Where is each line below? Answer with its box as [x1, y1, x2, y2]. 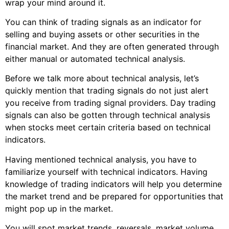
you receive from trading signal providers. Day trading [5, 98, 216, 108]
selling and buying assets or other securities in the [5, 29, 199, 40]
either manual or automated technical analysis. [5, 54, 185, 64]
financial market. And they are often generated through [5, 41, 219, 52]
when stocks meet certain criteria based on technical [5, 122, 211, 133]
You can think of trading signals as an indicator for [5, 17, 201, 28]
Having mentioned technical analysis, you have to [5, 154, 197, 165]
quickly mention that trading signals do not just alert [5, 85, 209, 96]
